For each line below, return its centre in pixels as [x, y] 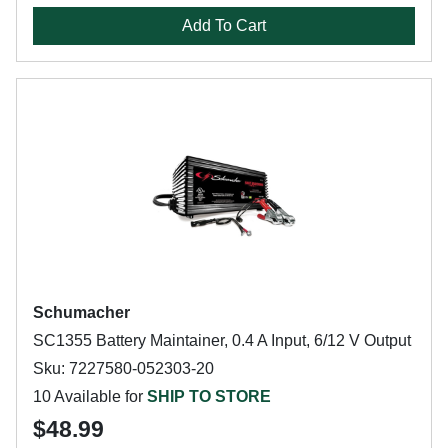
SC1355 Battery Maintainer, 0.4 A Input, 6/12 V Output [222, 340]
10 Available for [90, 396]
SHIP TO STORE [209, 396]
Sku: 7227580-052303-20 [123, 368]
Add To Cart [224, 25]
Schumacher [81, 312]
